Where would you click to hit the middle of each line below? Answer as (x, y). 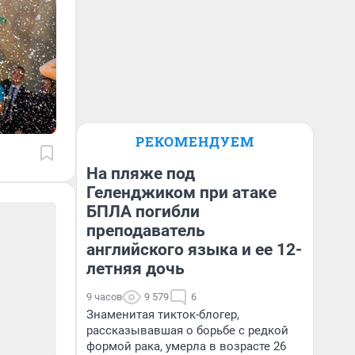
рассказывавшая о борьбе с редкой (187, 330)
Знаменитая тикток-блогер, (163, 315)
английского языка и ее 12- (194, 250)
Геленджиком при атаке (181, 193)
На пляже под (141, 174)
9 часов (104, 297)
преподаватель (146, 231)
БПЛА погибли (143, 212)
